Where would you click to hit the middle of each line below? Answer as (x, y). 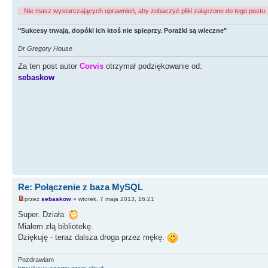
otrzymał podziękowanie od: (153, 66)
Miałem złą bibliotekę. (56, 226)
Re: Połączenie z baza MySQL (80, 187)
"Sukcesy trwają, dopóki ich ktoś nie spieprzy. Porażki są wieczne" (122, 31)
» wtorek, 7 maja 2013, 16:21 (113, 199)
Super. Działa (42, 215)
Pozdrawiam (36, 260)
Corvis (92, 66)
